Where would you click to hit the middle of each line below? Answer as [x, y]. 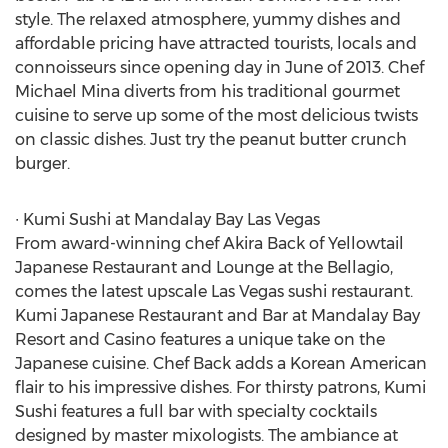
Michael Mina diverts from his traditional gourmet [207, 91]
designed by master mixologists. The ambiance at [206, 435]
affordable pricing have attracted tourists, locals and [216, 43]
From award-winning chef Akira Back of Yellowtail [209, 243]
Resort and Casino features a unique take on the [200, 339]
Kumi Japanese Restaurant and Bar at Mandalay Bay [217, 315]
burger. [42, 163]
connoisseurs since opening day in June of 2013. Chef [219, 67]
